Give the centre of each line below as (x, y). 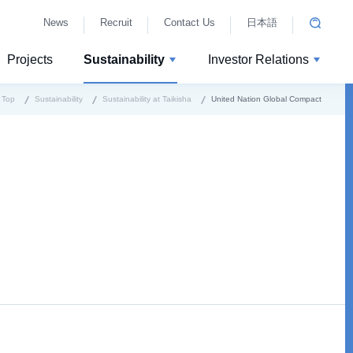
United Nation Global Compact (266, 99)
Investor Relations (258, 59)
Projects (30, 59)
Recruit (116, 22)
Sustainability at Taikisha (147, 99)
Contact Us (190, 22)
